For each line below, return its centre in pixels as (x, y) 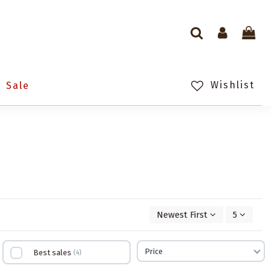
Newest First (182, 215)
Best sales (53, 252)
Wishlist (231, 85)
